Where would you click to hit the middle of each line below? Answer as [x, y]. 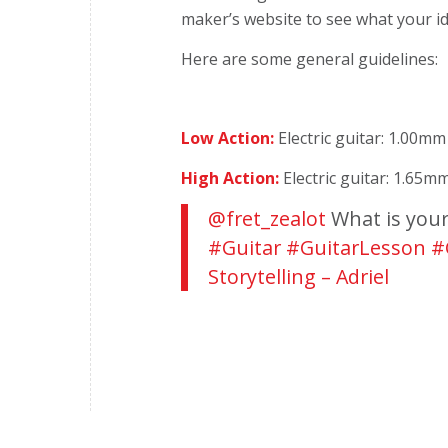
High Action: [230, 177]
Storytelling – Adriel [298, 277]
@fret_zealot [267, 219]
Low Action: [227, 138]
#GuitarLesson [356, 248]
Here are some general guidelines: [311, 58]
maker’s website [243, 19]
